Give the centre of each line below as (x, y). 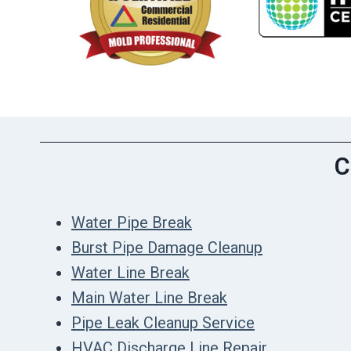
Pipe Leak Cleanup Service (163, 322)
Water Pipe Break (132, 222)
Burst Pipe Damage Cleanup (167, 247)
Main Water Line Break (149, 297)
